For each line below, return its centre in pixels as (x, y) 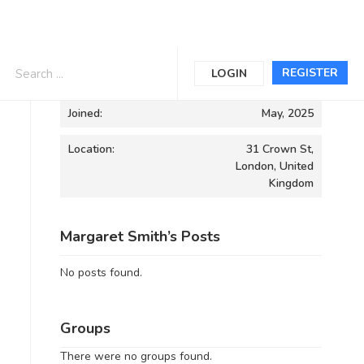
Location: (91, 149)
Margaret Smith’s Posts (140, 236)
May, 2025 (288, 113)
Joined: (85, 113)
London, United (275, 166)
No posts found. (101, 273)
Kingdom (291, 183)
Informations (103, 71)
